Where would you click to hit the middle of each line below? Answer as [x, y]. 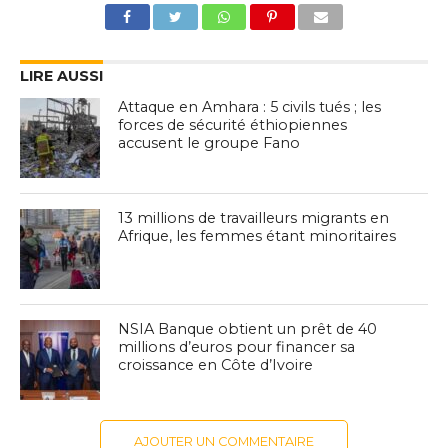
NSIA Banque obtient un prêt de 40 [248, 328]
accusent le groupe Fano [209, 142]
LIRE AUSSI [61, 75]
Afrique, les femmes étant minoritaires [257, 235]
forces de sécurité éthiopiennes [233, 124]
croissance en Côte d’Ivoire [216, 364]
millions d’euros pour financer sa [237, 346]
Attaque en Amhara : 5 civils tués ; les [250, 106]
